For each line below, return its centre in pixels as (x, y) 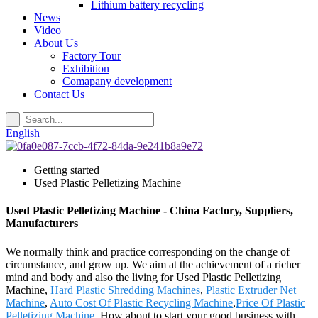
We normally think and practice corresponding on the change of (148, 251)
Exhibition (86, 68)
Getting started (67, 170)
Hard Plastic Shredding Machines (125, 290)
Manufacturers (42, 224)
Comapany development (117, 81)
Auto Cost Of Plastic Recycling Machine (141, 302)
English (23, 133)
